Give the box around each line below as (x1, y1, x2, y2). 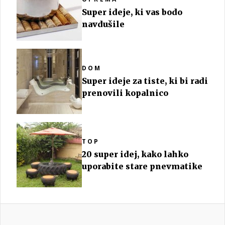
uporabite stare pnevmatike (82, 161, 202, 171)
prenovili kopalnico (82, 88, 168, 98)
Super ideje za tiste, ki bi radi (82, 76, 208, 86)
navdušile (82, 19, 125, 29)
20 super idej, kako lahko (82, 149, 188, 159)
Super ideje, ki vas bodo (82, 7, 182, 17)
